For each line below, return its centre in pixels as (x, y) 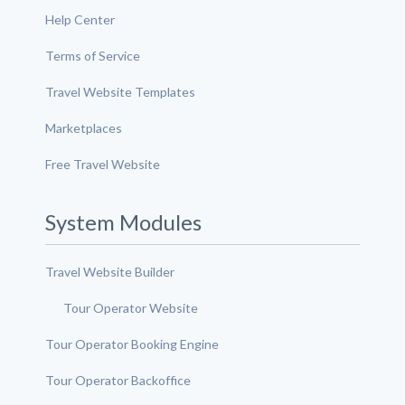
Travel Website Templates (120, 92)
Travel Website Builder (110, 272)
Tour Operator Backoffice (118, 380)
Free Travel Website (103, 164)
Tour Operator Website (131, 308)
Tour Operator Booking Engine (132, 344)
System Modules (123, 222)
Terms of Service (93, 56)
